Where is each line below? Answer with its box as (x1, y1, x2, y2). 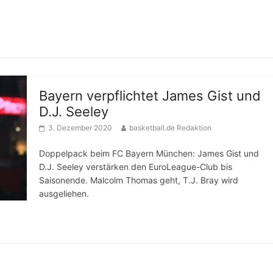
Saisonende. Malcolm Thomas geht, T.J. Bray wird (39, 175, 238, 185)
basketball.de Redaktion (129, 123, 211, 132)
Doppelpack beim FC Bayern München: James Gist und (39, 148, 259, 158)
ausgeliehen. (39, 188, 89, 199)
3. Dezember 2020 (48, 123, 112, 132)
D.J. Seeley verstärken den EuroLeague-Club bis (39, 161, 232, 172)
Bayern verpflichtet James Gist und (39, 88, 261, 104)
